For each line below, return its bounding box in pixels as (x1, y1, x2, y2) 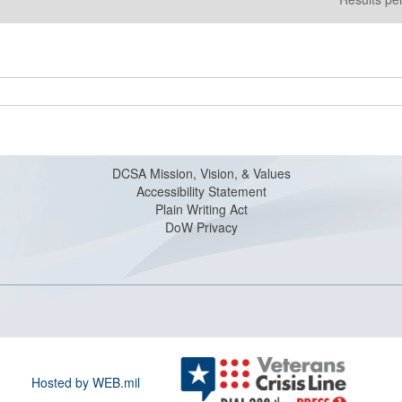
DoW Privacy (164, 218, 238, 236)
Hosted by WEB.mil (31, 373, 141, 392)
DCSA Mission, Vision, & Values (111, 164, 291, 182)
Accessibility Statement (135, 182, 267, 200)
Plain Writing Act (154, 200, 248, 218)
